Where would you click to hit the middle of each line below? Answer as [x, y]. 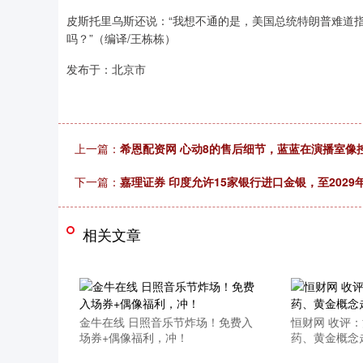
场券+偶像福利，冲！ [133, 337]
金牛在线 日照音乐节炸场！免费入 [166, 322]
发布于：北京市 [106, 69]
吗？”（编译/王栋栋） [121, 38]
